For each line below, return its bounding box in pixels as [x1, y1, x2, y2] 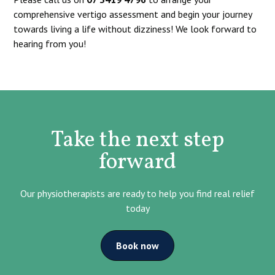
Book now [116, 239, 159, 252]
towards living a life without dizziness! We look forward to [14, 23, 257, 35]
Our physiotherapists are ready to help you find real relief [20, 187, 255, 199]
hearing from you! [14, 37, 87, 50]
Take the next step [51, 125, 224, 156]
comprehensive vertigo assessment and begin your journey [14, 8, 252, 20]
